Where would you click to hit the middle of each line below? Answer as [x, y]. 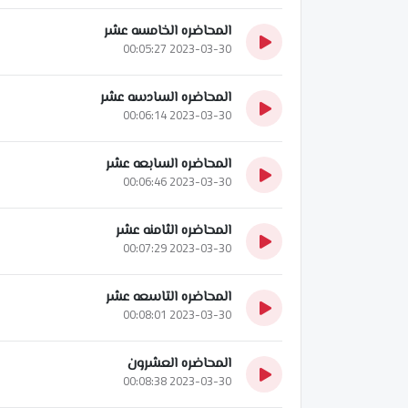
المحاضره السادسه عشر [166, 97]
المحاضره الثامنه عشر [173, 230]
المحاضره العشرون [179, 363]
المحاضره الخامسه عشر [168, 31]
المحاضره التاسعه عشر [168, 297]
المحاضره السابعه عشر [168, 164]
